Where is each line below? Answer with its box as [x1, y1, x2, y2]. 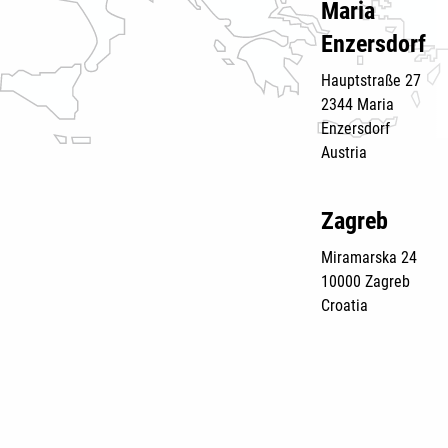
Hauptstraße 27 [321, 71, 422, 90]
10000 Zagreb [321, 272, 411, 291]
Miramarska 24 [321, 248, 418, 267]
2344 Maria [321, 95, 395, 114]
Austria [321, 143, 368, 162]
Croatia [321, 296, 373, 315]
